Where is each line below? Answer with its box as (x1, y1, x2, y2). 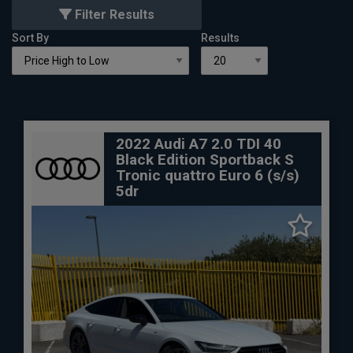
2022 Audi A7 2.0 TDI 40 (116, 135, 281, 153)
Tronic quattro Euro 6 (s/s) (116, 166, 299, 184)
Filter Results (72, 7, 154, 22)
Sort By (12, 32, 49, 44)
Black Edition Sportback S (116, 150, 294, 169)
